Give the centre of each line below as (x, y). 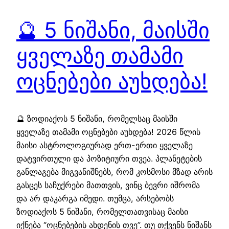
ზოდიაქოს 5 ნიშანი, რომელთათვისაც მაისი (102, 212)
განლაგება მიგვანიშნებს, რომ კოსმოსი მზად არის (114, 172)
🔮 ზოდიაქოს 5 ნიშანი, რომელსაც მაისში (97, 119)
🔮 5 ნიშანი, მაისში (113, 30)
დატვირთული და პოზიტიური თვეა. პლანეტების (109, 159)
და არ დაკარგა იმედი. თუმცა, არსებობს (95, 199)
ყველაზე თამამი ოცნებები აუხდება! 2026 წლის (108, 132)
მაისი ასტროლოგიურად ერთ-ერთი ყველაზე (105, 145)
